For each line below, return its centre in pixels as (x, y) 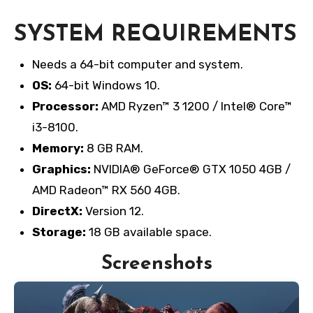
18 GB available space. (148, 232)
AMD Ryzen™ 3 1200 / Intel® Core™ (196, 107)
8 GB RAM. (113, 148)
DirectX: (57, 211)
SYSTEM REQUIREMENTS (155, 35)
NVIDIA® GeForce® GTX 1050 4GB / (190, 169)
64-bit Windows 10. (105, 86)
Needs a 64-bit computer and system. (137, 65)
